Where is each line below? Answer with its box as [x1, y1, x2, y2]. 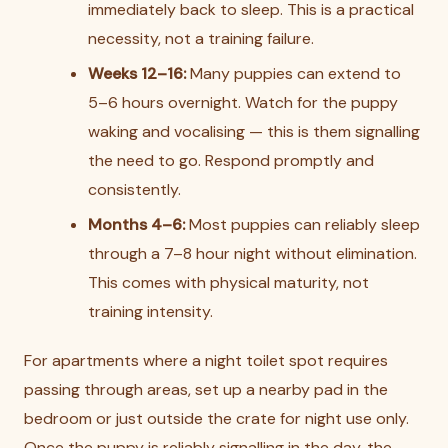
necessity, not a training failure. [88, 28, 314, 49]
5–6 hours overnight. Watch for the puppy [88, 92, 398, 113]
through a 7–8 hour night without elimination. [88, 243, 417, 264]
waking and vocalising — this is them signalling [88, 121, 420, 142]
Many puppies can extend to [186, 63, 401, 84]
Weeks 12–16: [88, 63, 186, 84]
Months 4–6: [88, 214, 185, 235]
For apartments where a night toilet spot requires [24, 350, 388, 371]
